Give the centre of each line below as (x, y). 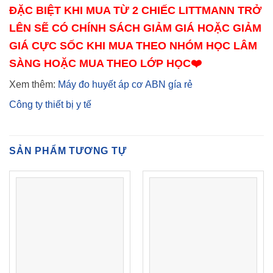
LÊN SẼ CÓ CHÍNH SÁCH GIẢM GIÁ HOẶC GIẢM (135, 28)
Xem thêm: (34, 85)
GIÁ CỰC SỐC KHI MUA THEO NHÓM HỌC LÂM (133, 46)
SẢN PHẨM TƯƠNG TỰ (68, 151)
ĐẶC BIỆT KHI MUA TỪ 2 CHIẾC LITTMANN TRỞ (135, 10)
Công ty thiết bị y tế (50, 105)
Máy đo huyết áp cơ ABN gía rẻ (125, 85)
